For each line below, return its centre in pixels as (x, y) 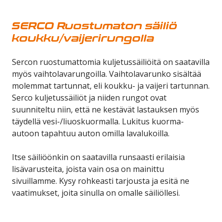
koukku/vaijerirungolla (83, 38)
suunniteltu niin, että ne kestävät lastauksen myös (106, 110)
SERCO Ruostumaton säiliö (95, 26)
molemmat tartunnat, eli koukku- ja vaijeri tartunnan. (111, 86)
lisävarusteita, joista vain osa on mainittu (88, 169)
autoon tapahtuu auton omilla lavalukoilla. (91, 134)
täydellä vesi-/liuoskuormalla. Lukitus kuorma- (98, 122)
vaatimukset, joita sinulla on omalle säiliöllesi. (96, 193)
